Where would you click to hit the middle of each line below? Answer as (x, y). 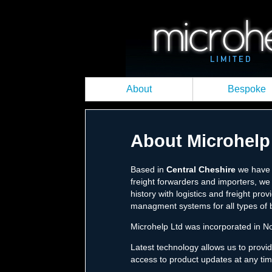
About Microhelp (201, 141)
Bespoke (247, 89)
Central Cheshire (201, 169)
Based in (149, 169)
